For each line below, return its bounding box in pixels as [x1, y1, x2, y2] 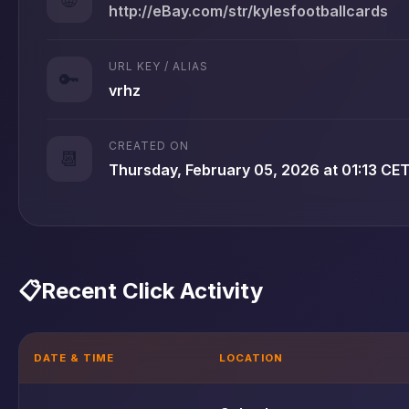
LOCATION [219, 351, 283, 364]
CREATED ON [109, 138, 189, 152]
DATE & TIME [34, 351, 114, 364]
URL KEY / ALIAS [109, 58, 208, 73]
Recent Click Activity [41, 277, 263, 304]
